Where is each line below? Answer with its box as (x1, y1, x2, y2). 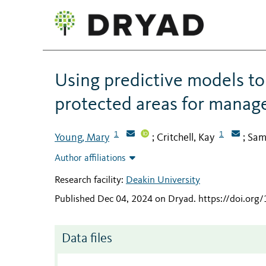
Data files (62, 232, 112, 245)
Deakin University (126, 175, 200, 186)
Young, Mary (55, 132, 109, 143)
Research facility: (55, 175, 126, 186)
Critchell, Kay (157, 132, 214, 143)
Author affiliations (55, 154, 126, 164)
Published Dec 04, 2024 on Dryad (55, 194, 194, 204)
